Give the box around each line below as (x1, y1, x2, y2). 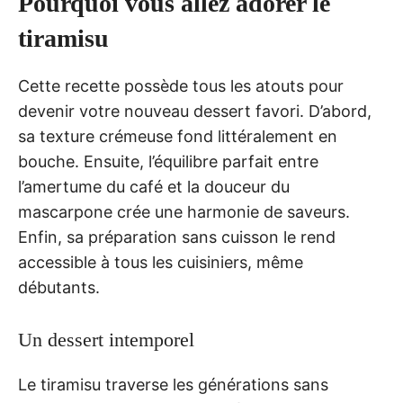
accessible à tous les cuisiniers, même (18, 253, 303, 273)
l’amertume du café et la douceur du (18, 177, 290, 197)
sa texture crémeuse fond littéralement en (18, 127, 337, 147)
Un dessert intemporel (18, 328, 194, 352)
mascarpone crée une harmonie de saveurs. (18, 202, 350, 222)
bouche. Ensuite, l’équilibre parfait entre (18, 152, 318, 172)
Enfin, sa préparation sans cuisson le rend (18, 228, 336, 247)
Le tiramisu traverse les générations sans (18, 375, 328, 395)
